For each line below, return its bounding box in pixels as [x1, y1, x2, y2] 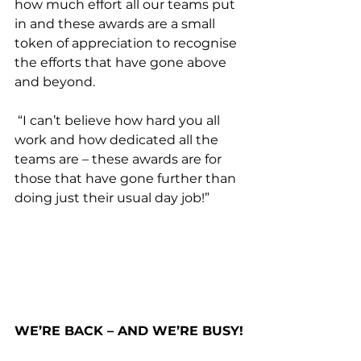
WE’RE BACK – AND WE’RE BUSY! [15, 322, 243, 338]
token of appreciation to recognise [15, 35, 240, 52]
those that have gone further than [15, 171, 239, 187]
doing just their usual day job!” [15, 190, 210, 206]
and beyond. [15, 74, 98, 90]
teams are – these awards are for [15, 151, 225, 168]
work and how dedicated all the [15, 132, 222, 148]
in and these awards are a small [15, 16, 218, 32]
